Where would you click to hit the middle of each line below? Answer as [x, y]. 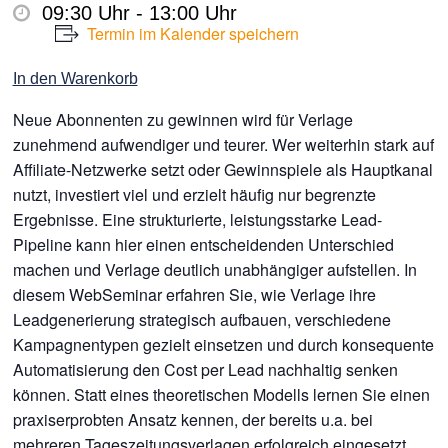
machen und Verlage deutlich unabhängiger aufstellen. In [214, 270]
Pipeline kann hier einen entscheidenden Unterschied [203, 245]
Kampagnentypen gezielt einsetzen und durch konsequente [223, 345]
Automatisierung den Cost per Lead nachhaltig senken [205, 370]
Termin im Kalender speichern [192, 34]
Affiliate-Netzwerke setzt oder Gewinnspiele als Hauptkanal [222, 170]
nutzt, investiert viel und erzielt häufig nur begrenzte [194, 195]
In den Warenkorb [75, 79]
